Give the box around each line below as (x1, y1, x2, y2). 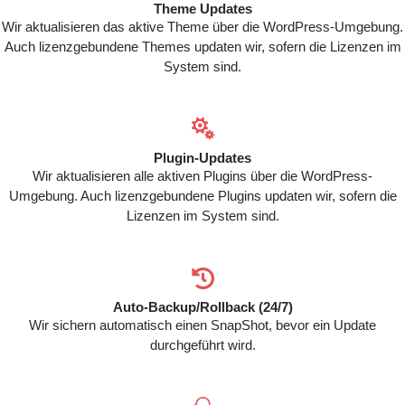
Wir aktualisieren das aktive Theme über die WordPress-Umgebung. (2, 19, 403, 34)
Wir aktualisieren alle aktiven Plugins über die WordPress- (33, 168, 372, 184)
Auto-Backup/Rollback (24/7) (112, 299, 293, 315)
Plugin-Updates (154, 150, 251, 165)
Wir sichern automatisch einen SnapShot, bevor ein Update (29, 317, 376, 333)
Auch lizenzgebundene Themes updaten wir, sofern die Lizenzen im (4, 39, 401, 54)
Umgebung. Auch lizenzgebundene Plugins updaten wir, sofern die (8, 188, 397, 203)
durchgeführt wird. (149, 337, 256, 353)
